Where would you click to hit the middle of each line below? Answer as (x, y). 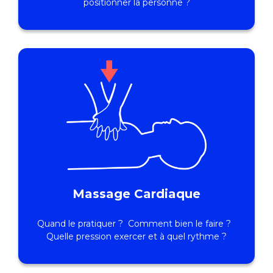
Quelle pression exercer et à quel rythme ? (136, 237)
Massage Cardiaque (136, 194)
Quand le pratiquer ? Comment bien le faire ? (136, 224)
